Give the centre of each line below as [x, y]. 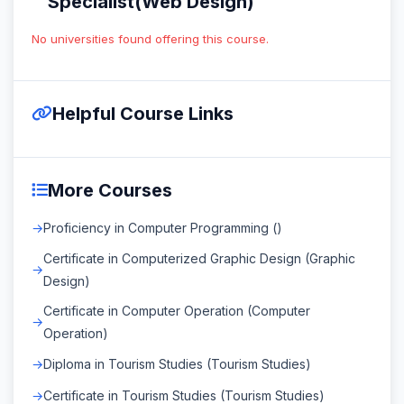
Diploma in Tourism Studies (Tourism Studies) [177, 363]
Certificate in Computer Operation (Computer [177, 310]
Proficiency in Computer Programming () [163, 227]
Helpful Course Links [143, 113]
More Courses [110, 190]
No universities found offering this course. [150, 38]
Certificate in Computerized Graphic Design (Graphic [199, 258]
